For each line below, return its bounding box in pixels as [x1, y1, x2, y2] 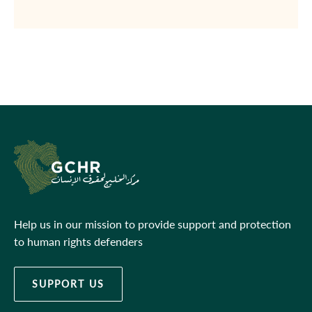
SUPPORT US [32, 278, 104, 290]
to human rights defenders [14, 235, 143, 249]
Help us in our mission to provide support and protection [14, 217, 291, 231]
